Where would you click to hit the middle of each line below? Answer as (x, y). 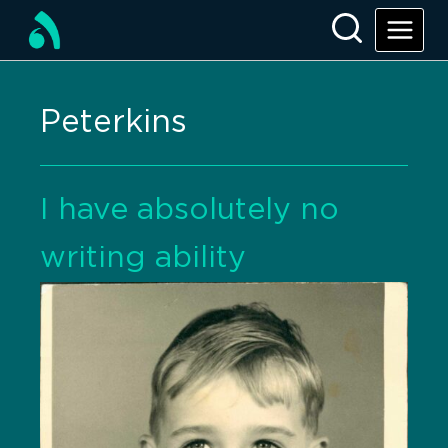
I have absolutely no (189, 210)
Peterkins (113, 122)
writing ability (143, 258)
